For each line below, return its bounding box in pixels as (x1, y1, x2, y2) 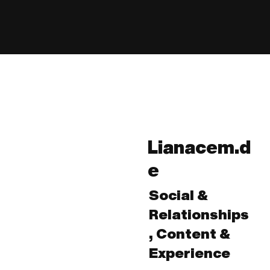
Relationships (148, 207, 249, 222)
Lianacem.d (148, 138, 251, 157)
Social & (148, 188, 208, 202)
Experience (148, 246, 230, 260)
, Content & (148, 227, 230, 241)
